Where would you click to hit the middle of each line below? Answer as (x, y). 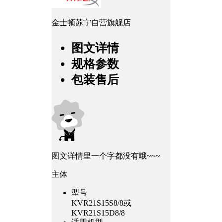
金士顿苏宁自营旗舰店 (91, 23)
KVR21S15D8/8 (98, 213)
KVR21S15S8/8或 (101, 203)
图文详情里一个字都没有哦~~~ (106, 156)
